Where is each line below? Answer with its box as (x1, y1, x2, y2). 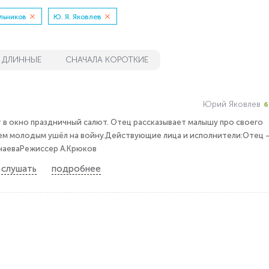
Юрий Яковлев (202, 99, 261, 109)
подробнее (51, 163, 101, 174)
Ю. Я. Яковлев (53, 13, 101, 21)
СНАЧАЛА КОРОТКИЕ (65, 55, 148, 65)
